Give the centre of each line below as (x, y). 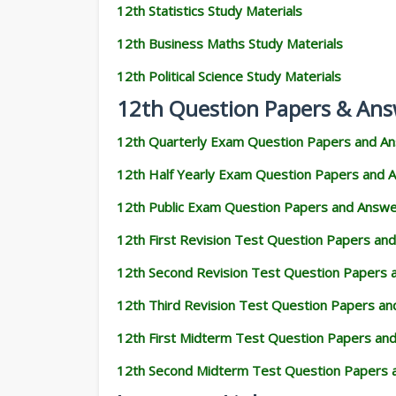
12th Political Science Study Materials (229, 76)
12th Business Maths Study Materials (230, 43)
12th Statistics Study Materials (209, 11)
